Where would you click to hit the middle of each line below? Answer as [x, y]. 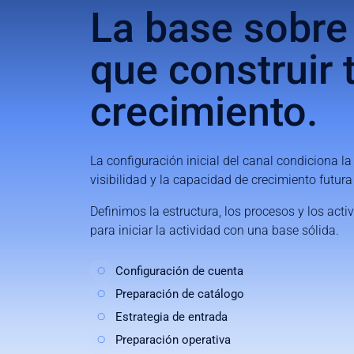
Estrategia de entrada [171, 316]
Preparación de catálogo [180, 294]
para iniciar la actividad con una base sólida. [215, 231]
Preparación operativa [173, 339]
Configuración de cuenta [179, 271]
